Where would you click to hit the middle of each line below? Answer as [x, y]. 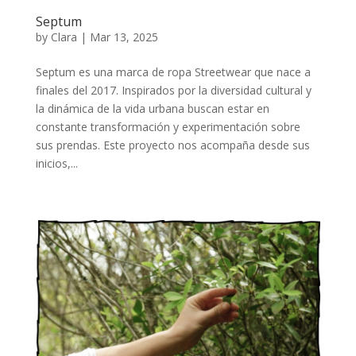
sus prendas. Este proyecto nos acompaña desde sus [172, 145]
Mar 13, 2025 [124, 37]
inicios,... [56, 163]
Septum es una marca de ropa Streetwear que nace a [173, 72]
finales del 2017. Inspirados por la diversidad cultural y [173, 90]
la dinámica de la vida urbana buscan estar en [152, 108]
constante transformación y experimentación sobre [168, 126]
